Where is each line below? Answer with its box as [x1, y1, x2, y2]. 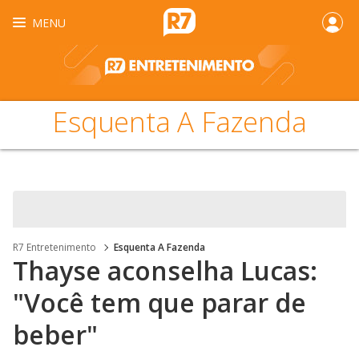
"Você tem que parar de [13, 285, 306, 320]
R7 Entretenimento [13, 240, 96, 254]
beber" [13, 317, 98, 352]
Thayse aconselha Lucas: [13, 253, 317, 288]
